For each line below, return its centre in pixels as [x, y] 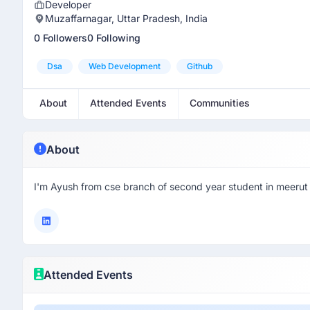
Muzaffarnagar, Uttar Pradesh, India [126, 18]
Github [200, 66]
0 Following [114, 38]
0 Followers [61, 38]
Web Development [125, 66]
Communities [220, 103]
